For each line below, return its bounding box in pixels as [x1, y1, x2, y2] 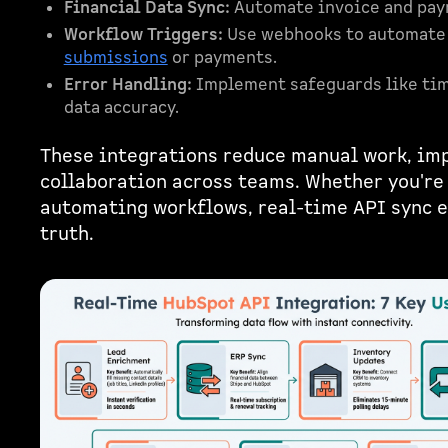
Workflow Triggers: [63, 23, 223, 46]
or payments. [167, 46, 277, 69]
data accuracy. [63, 96, 179, 119]
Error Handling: [63, 73, 192, 96]
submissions [63, 46, 168, 69]
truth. [39, 221, 94, 247]
